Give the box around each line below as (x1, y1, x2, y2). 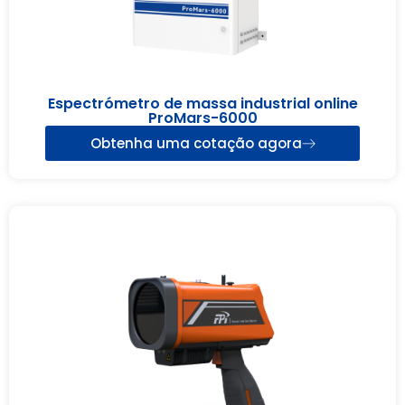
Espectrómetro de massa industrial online (47, 93, 358, 115)
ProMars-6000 (147, 108, 258, 129)
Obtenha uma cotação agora (89, 134, 302, 154)
